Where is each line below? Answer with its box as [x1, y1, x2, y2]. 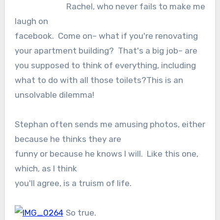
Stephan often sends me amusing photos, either [14, 119, 205, 130]
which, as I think [14, 164, 77, 174]
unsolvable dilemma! [14, 90, 94, 100]
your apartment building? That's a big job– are [14, 46, 197, 56]
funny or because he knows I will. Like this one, [14, 149, 198, 159]
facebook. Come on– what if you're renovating [14, 31, 198, 41]
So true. [65, 208, 96, 218]
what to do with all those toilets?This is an [14, 75, 183, 85]
